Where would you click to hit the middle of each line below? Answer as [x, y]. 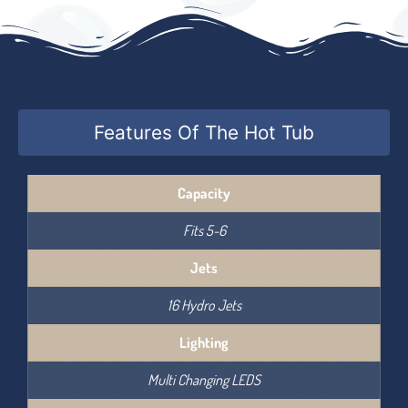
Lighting [204, 343]
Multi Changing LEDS [204, 380]
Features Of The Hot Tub [204, 133]
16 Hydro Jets [204, 306]
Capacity [204, 194]
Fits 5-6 [204, 231]
